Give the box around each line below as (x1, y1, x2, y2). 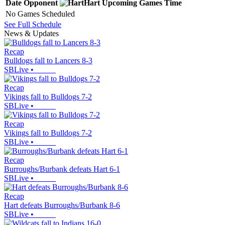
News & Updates (4, 29, 59, 38)
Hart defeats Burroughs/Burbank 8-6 (4, 201, 120, 210)
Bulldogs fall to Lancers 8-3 (4, 56, 92, 65)
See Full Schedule (4, 20, 61, 29)
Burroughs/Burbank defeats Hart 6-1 (4, 165, 120, 174)
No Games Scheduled (6, 10, 75, 19)
